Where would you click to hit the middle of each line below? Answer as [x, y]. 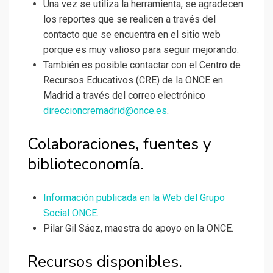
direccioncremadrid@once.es [105, 111]
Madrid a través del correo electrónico [124, 96]
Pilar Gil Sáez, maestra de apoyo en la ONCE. [138, 229]
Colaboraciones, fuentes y [119, 144]
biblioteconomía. [86, 165]
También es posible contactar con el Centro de [142, 65]
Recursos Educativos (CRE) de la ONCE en [133, 80]
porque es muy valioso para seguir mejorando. [141, 50]
